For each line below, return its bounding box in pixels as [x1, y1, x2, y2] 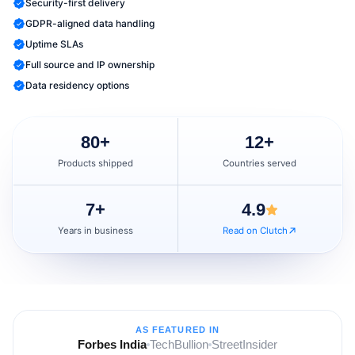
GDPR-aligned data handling [25, 17, 155, 29]
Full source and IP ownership [25, 59, 155, 71]
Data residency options [25, 79, 129, 91]
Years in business [57, 225, 133, 236]
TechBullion [150, 338, 208, 351]
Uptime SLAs [25, 38, 83, 50]
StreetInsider [212, 338, 277, 351]
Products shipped [57, 158, 133, 169]
